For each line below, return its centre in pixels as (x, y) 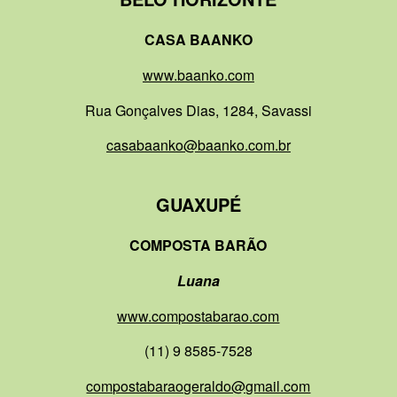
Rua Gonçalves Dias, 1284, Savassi (198, 110)
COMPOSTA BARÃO (198, 245)
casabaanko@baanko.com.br (198, 145)
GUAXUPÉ (198, 204)
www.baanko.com (198, 75)
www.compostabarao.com (198, 315)
